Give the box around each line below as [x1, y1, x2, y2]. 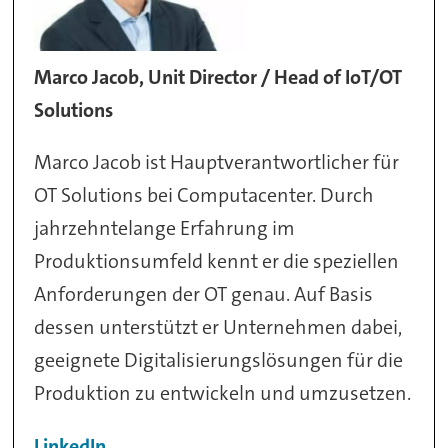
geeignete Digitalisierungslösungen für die [34, 347, 404, 374]
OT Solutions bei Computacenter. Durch [34, 182, 375, 209]
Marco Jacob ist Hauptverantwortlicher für [34, 149, 400, 176]
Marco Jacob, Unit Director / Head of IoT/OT [34, 63, 403, 90]
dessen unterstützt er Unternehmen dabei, [34, 314, 403, 341]
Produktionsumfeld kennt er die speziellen [34, 248, 400, 275]
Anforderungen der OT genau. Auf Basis [34, 281, 374, 308]
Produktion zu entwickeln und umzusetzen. [34, 380, 412, 407]
